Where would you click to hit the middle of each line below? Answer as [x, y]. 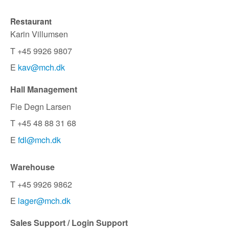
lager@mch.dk [44, 201]
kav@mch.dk [41, 67]
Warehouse [32, 167]
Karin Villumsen [39, 34]
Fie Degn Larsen [41, 106]
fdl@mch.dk [39, 139]
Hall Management [44, 89]
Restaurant [31, 21]
